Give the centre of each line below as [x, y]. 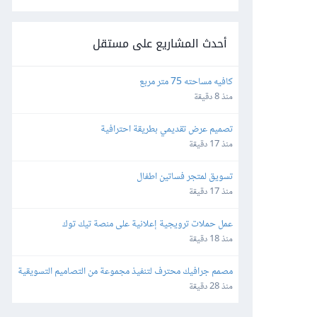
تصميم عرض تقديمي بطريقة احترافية [167, 129]
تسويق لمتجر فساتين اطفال [185, 177]
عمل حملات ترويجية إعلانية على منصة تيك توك [148, 224]
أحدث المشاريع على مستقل [160, 43]
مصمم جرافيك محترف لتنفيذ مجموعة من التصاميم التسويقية [125, 271]
